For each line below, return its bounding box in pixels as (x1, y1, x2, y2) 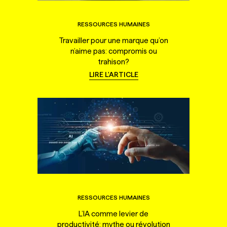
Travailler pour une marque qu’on (59, 36, 168, 45)
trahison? (98, 57, 129, 66)
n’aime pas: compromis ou (70, 47, 157, 55)
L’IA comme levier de (79, 209, 148, 218)
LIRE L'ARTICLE (89, 70, 138, 79)
